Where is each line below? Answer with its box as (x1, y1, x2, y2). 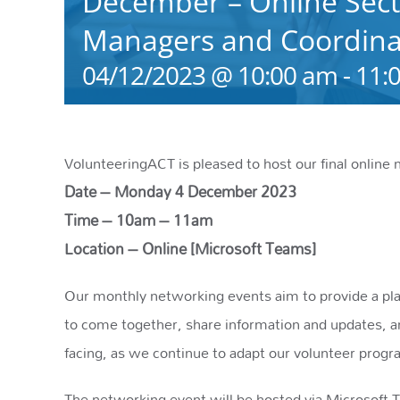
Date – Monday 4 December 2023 (64, 176, 296, 208)
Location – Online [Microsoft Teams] (64, 233, 316, 265)
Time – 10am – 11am (64, 204, 212, 237)
